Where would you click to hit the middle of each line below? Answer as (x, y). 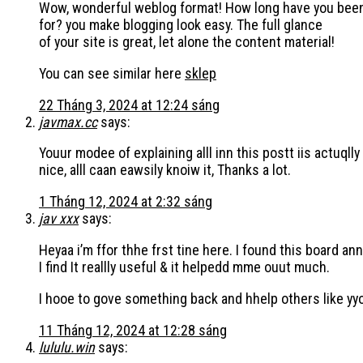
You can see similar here (112, 73)
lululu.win (67, 348)
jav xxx (59, 219)
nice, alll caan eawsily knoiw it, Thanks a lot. (165, 170)
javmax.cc (68, 122)
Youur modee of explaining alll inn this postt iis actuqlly (199, 153)
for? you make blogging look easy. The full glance (181, 24)
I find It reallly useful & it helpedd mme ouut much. (184, 267)
